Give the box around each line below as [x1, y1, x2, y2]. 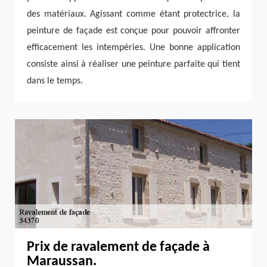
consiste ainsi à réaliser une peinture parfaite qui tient [27, 60, 240, 70]
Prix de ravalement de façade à [27, 240, 210, 255]
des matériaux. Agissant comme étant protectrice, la [27, 10, 240, 20]
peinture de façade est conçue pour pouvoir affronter [27, 26, 240, 36]
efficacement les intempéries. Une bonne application [27, 43, 240, 53]
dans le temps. [27, 76, 83, 86]
